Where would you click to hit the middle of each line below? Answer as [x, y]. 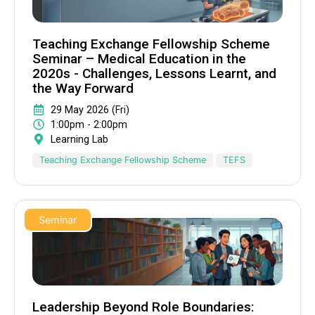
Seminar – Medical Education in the [139, 58]
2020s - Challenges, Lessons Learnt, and [154, 73]
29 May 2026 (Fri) [90, 110]
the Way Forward [83, 88]
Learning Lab [79, 139]
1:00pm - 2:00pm [89, 124]
